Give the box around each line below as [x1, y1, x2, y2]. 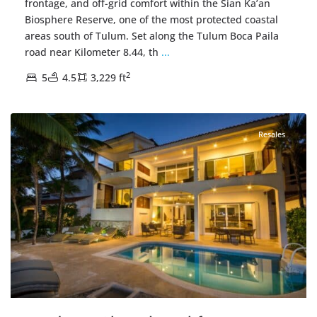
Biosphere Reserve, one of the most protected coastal [25, 13, 278, 27]
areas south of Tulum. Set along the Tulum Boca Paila [25, 29, 279, 43]
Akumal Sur [34, 88, 89, 103]
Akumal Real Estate [153, 88, 244, 103]
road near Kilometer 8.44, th [25, 45, 161, 59]
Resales [258, 129, 285, 140]
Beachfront [95, 88, 147, 103]
